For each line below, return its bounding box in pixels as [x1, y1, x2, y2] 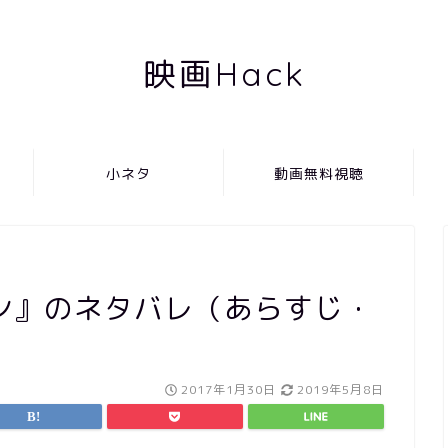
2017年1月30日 [180, 381, 276, 398]
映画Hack [142, 53, 306, 94]
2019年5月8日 [292, 381, 384, 398]
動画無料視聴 [273, 165, 364, 183]
